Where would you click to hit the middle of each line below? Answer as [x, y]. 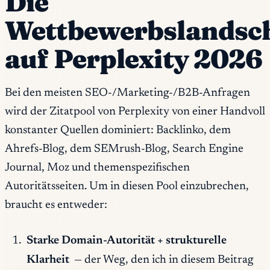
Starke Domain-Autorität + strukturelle [126, 241]
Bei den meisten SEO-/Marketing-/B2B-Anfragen [127, 93]
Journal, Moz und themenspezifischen [97, 168]
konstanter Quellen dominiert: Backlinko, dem [118, 130]
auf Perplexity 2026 [134, 59]
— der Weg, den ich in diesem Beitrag [163, 260]
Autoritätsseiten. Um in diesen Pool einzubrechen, [127, 186]
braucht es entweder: [56, 205]
